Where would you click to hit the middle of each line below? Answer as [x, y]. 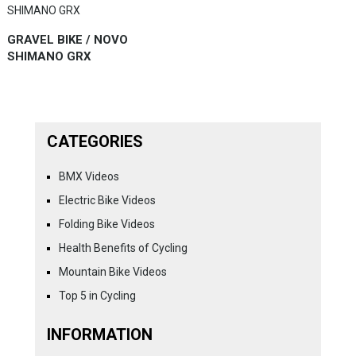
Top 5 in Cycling [97, 295]
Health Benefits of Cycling [123, 248]
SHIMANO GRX [49, 56]
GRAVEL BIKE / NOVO [67, 39]
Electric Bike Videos [107, 200]
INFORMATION [99, 334]
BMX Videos [89, 176]
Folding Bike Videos [106, 224]
